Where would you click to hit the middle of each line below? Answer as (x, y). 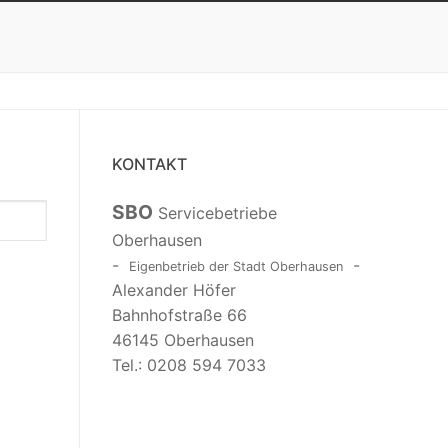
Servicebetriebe (215, 212)
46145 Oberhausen (183, 339)
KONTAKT (149, 163)
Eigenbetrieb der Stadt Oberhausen (236, 266)
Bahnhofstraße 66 (179, 314)
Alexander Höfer (174, 289)
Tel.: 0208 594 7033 (189, 364)
